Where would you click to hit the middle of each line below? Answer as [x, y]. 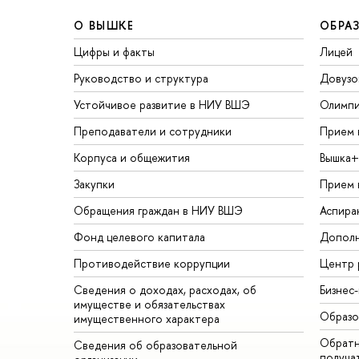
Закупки [94, 184]
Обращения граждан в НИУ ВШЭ [158, 210]
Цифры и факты [114, 51]
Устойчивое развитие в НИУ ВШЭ [162, 104]
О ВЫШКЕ [104, 25]
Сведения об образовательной [155, 345]
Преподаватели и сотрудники [153, 131]
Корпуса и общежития [132, 157]
